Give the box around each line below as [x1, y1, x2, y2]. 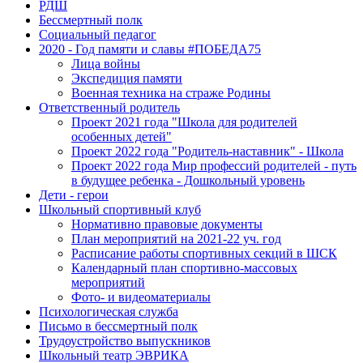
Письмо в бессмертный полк [39, 319, 198, 333]
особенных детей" [71, 130, 172, 143]
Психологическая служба [39, 305, 178, 318]
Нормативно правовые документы [71, 217, 263, 231]
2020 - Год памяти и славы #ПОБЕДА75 [39, 42, 261, 56]
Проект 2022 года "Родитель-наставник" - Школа [71, 144, 344, 158]
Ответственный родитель [39, 100, 180, 114]
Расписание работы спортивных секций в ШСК [71, 246, 337, 260]
